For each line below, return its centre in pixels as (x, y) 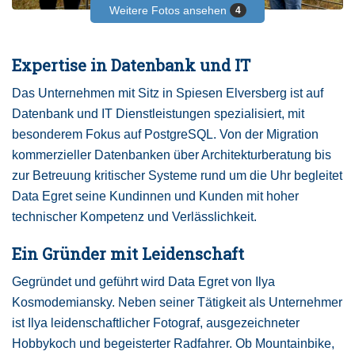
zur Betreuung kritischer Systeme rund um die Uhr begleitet (177, 176)
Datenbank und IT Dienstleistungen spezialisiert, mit (158, 114)
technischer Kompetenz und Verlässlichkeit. (134, 217)
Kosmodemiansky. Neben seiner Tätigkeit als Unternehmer (177, 303)
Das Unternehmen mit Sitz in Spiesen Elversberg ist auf (168, 94)
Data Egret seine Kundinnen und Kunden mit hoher (155, 197)
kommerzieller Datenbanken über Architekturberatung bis (172, 155)
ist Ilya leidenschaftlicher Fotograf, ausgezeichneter (156, 323)
